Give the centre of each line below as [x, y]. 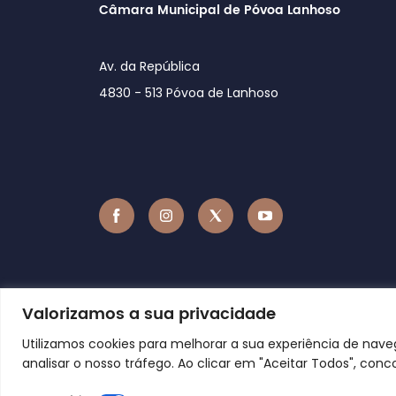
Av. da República [149, 66]
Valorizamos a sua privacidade [149, 314]
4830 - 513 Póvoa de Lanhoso [189, 92]
